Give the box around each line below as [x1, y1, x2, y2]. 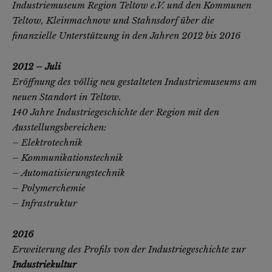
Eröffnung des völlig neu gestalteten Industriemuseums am [12, 76, 257, 88]
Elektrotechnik [21, 137, 83, 149]
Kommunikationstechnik [21, 152, 123, 164]
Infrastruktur [21, 197, 77, 209]
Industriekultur [12, 259, 76, 271]
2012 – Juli [12, 61, 61, 73]
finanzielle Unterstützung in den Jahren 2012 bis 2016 [12, 30, 241, 42]
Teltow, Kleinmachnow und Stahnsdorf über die [12, 15, 214, 27]
